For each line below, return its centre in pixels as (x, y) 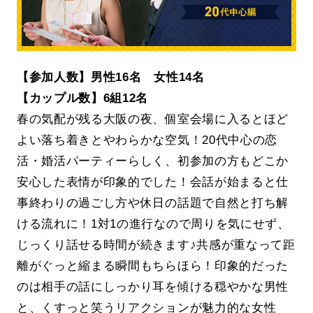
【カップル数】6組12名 (82, 98)
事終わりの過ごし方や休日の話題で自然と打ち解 (153, 203)
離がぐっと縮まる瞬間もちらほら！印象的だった (153, 266)
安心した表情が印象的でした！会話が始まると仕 (153, 182)
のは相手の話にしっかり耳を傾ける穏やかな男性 (153, 287)
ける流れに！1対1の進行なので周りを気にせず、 (153, 224)
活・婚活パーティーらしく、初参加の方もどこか (153, 161)
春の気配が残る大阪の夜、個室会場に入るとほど (153, 119)
